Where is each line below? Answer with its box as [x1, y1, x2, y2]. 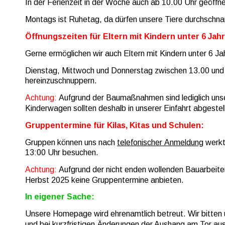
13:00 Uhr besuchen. [25, 148, 98, 157]
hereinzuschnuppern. [25, 76, 97, 85]
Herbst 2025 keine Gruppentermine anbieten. [25, 175, 186, 184]
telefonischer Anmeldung [117, 138, 203, 147]
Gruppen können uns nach [25, 138, 117, 147]
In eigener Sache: [25, 192, 94, 201]
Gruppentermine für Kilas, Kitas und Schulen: [25, 121, 204, 130]
